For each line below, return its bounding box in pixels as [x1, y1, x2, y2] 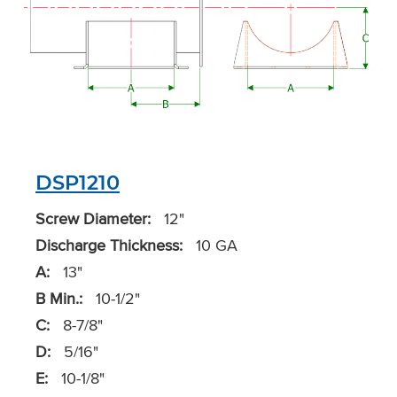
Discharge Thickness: [35, 234, 183, 257]
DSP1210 [35, 170, 120, 196]
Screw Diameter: [35, 207, 151, 230]
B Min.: [35, 287, 82, 310]
